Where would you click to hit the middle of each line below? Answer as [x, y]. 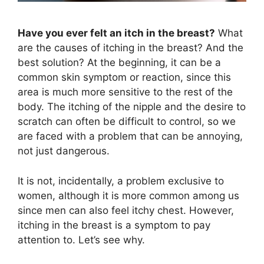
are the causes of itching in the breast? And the [131, 48]
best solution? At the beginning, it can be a [119, 63]
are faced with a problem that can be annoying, [130, 136]
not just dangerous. [64, 151]
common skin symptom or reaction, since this [124, 77]
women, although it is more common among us [128, 195]
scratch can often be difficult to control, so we [127, 122]
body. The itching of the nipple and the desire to [132, 107]
